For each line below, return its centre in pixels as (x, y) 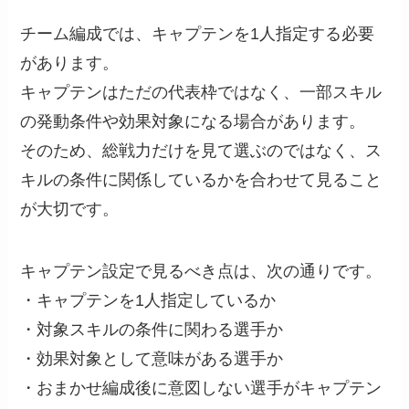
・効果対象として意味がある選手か (152, 358)
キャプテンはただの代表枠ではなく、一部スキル (201, 92)
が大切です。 (70, 209)
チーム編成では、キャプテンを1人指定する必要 (198, 33)
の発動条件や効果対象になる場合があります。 (193, 121)
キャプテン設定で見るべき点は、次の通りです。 (201, 271)
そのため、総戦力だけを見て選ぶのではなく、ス (201, 150)
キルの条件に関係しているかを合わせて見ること (201, 179)
